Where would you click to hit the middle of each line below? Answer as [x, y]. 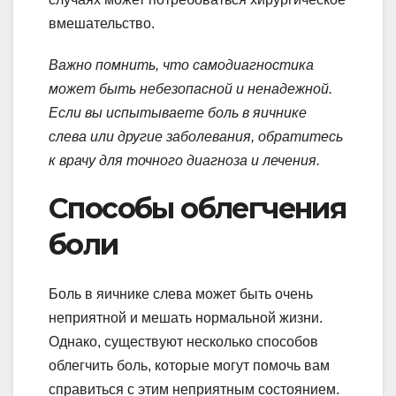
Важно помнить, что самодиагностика [181, 65]
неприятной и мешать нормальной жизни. [186, 317]
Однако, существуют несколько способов [183, 341]
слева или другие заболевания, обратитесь [196, 136]
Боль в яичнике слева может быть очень [181, 293]
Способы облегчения [198, 208]
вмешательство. [102, 23]
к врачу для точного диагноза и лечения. [184, 160]
